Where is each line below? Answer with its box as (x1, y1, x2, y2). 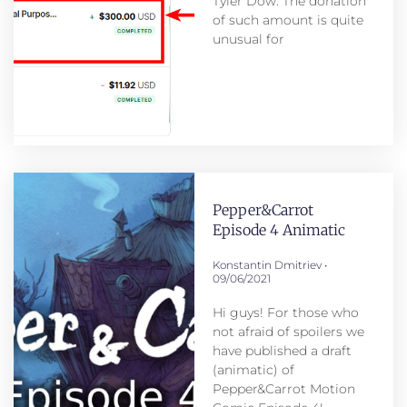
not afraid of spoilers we (212, 323, 364, 341)
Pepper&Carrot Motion (212, 381, 355, 398)
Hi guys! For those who (212, 304, 359, 322)
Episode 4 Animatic (212, 221, 345, 240)
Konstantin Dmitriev (212, 258, 324, 273)
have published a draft (212, 342, 352, 360)
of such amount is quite (212, 12, 363, 29)
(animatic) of (212, 362, 294, 379)
